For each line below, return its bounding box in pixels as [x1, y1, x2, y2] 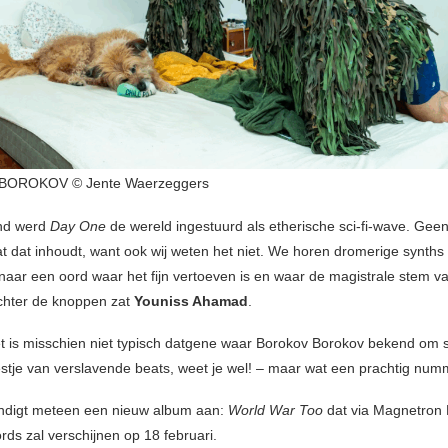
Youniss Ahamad [134, 293, 248, 310]
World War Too [228, 402, 323, 419]
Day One [46, 218, 110, 235]
